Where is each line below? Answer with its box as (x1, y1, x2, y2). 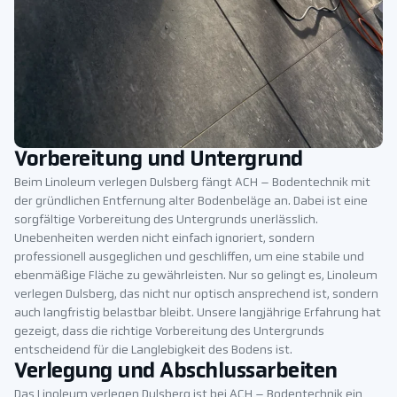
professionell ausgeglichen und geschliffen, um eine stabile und (14, 251, 364, 265)
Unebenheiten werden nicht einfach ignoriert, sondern (14, 232, 315, 246)
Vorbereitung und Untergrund (14, 150, 303, 172)
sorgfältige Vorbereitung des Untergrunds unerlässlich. (14, 214, 318, 228)
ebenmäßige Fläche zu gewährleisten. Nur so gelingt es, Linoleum (14, 269, 378, 284)
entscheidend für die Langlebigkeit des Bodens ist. (14, 344, 292, 358)
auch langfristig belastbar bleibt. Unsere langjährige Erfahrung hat (14, 307, 381, 321)
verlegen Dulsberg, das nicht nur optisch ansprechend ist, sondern (14, 288, 378, 302)
